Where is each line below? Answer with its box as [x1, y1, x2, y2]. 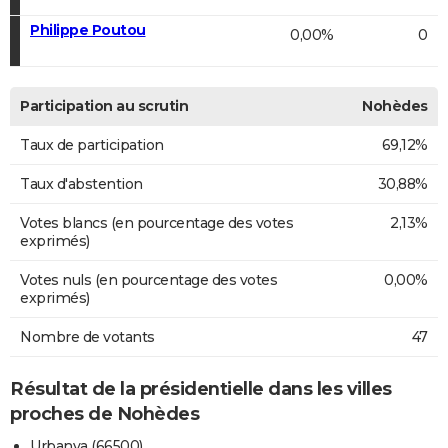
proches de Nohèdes [10, 402, 199, 425]
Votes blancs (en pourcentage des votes [20, 213, 293, 232]
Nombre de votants [20, 327, 155, 346]
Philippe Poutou [30, 20, 146, 39]
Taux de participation [20, 135, 164, 154]
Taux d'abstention [20, 174, 143, 193]
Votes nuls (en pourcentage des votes [20, 270, 277, 289]
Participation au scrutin [20, 96, 188, 115]
